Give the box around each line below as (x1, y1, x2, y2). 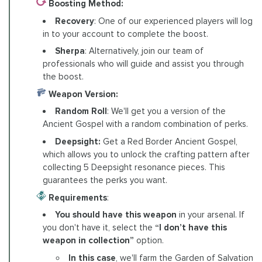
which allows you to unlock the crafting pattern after (43, 149, 250, 160)
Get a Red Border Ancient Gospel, (101, 136, 238, 147)
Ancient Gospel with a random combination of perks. (43, 119, 249, 129)
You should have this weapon (55, 209, 177, 220)
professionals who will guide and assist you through (43, 58, 244, 69)
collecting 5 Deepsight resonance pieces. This (43, 161, 226, 173)
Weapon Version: (46, 88, 118, 99)
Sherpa (55, 46, 85, 56)
